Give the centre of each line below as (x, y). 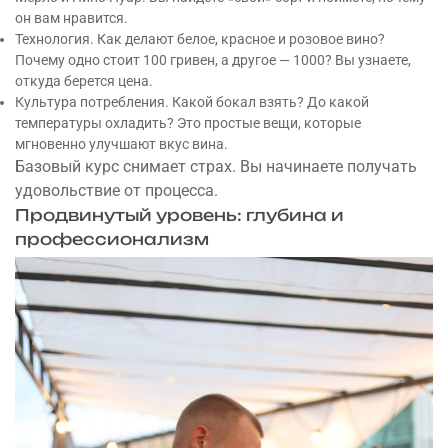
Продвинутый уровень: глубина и (179, 215)
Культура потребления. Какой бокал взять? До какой (192, 102)
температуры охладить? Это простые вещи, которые (188, 123)
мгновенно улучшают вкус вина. (121, 144)
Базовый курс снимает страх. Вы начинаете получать (216, 166)
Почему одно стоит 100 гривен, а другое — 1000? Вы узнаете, (213, 60)
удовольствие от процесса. (116, 190)
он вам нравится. (71, 18)
